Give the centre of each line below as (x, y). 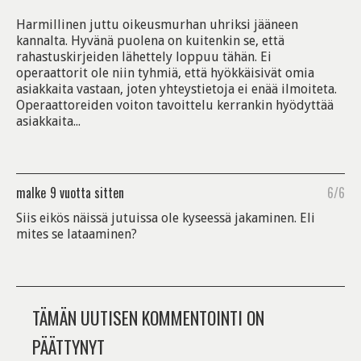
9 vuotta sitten (87, 193)
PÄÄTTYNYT (68, 346)
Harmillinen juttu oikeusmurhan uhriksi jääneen (157, 25)
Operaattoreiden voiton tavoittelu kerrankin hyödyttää (175, 105)
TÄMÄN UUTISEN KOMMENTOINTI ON (148, 317)
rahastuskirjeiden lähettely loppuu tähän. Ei (144, 57)
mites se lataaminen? (77, 234)
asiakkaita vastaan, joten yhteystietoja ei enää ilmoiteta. (176, 89)
